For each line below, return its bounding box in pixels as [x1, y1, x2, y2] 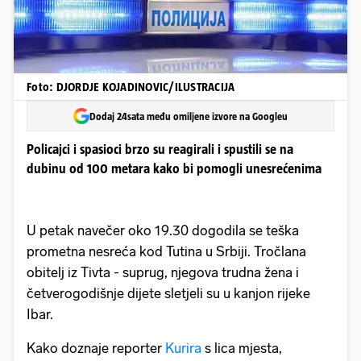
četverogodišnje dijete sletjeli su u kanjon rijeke [27, 285, 310, 302]
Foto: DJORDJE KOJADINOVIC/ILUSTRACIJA [27, 80, 235, 93]
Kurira [162, 340, 201, 357]
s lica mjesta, [201, 340, 282, 357]
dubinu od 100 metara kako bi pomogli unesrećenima [27, 161, 322, 176]
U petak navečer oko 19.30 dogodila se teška [27, 222, 299, 239]
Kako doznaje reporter [27, 340, 162, 357]
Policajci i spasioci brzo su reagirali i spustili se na [27, 142, 293, 157]
